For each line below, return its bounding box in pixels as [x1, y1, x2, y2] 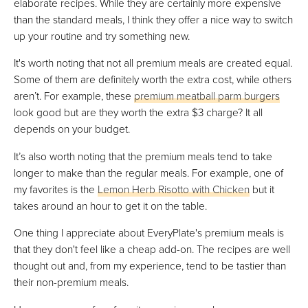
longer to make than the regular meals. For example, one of [14, 164, 283, 180]
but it [250, 181, 274, 197]
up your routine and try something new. [14, 27, 190, 43]
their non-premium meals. [14, 274, 129, 290]
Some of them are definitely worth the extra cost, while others [14, 71, 291, 87]
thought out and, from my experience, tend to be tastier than [14, 258, 286, 274]
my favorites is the [14, 181, 98, 197]
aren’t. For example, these [14, 88, 134, 104]
